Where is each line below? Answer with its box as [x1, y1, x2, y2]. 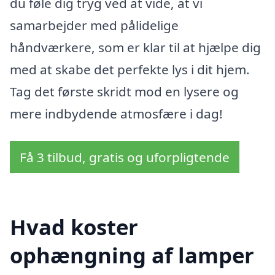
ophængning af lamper [10, 241, 254, 270]
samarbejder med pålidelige [10, 16, 179, 34]
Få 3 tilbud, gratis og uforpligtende [20, 149, 230, 166]
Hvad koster [10, 212, 138, 242]
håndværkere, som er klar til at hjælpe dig [10, 38, 261, 56]
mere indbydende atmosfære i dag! [10, 104, 223, 122]
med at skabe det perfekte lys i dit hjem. [10, 60, 250, 78]
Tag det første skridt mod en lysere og [10, 82, 239, 100]
